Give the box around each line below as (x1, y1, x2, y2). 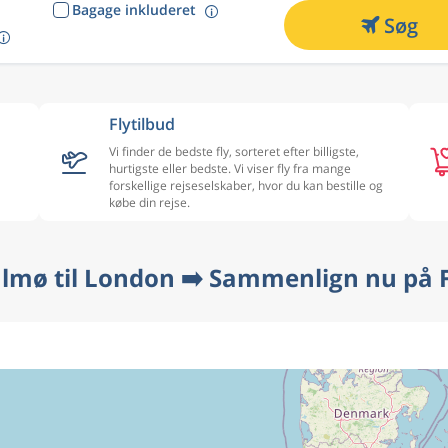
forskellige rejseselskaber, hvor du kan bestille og (109, 177, 383, 194)
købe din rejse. (109, 194, 190, 211)
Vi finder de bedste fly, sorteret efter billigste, (109, 143, 359, 160)
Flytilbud (109, 113, 175, 135)
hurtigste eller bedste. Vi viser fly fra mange (109, 160, 351, 177)
